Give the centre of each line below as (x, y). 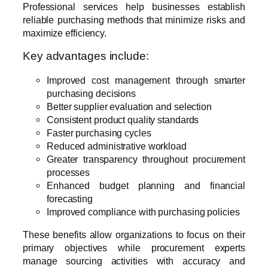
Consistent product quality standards (123, 119)
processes (68, 172)
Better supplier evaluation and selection (129, 106)
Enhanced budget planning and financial (146, 185)
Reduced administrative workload (117, 146)
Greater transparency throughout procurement (146, 159)
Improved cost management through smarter (146, 80)
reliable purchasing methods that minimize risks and (134, 19)
